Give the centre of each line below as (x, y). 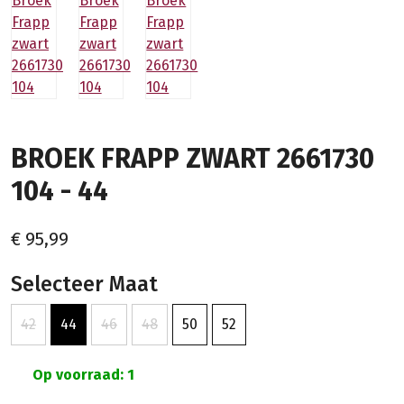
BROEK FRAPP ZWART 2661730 (193, 158)
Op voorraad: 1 (82, 374)
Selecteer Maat (84, 284)
